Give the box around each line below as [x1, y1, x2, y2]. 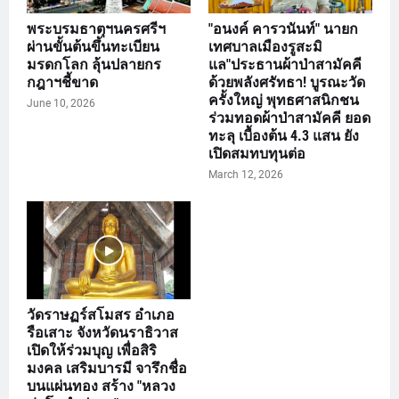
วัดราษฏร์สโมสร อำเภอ [27, 306, 175, 324]
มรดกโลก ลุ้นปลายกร [27, 56, 161, 74]
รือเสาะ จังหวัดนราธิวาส [27, 324, 178, 342]
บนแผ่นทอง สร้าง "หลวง [27, 378, 175, 395]
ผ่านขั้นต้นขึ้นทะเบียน [27, 38, 159, 56]
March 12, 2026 [208, 168, 283, 182]
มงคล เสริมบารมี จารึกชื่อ [27, 360, 187, 378]
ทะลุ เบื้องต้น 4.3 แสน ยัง [208, 127, 359, 145]
